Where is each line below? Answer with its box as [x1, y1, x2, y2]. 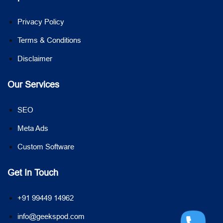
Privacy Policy [17, 17, 64, 26]
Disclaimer [17, 54, 52, 63]
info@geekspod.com [17, 212, 85, 221]
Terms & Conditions [17, 35, 81, 44]
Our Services [7, 79, 59, 90]
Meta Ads [17, 123, 48, 132]
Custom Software [17, 142, 74, 151]
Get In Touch [7, 167, 58, 178]
